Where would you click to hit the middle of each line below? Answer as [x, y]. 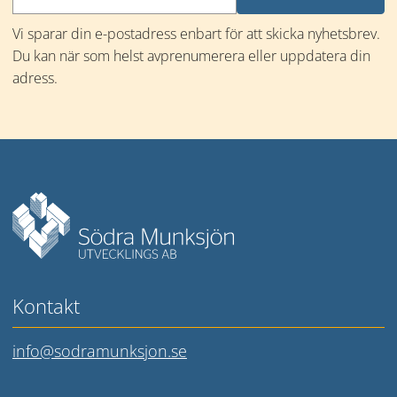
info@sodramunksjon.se [99, 350]
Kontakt [46, 306]
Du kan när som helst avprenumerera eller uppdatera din [191, 56]
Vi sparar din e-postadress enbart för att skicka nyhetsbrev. [196, 34]
